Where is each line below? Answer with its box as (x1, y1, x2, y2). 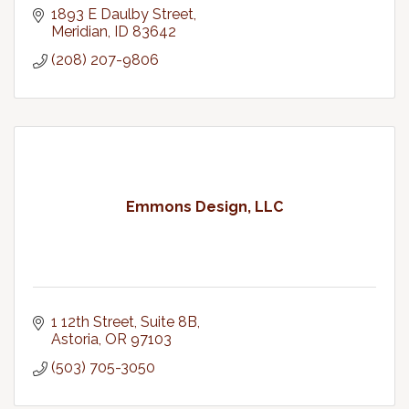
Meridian (51, 23, 108, 40)
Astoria (51, 330, 99, 348)
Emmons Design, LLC (126, 198, 283, 215)
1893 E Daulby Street (51, 5, 194, 23)
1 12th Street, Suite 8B (51, 313, 197, 330)
